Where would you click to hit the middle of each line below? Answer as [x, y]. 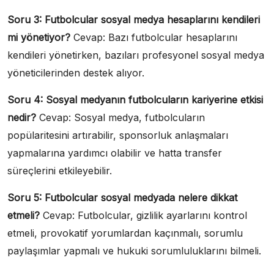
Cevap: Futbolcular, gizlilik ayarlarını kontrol [143, 215]
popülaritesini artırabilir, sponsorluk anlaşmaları [118, 135]
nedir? [22, 117]
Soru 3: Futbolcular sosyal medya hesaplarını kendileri [134, 19]
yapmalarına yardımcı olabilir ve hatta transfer [115, 153]
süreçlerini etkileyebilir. [60, 170]
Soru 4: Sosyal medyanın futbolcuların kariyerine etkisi [135, 99]
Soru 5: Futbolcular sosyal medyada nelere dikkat [122, 197]
